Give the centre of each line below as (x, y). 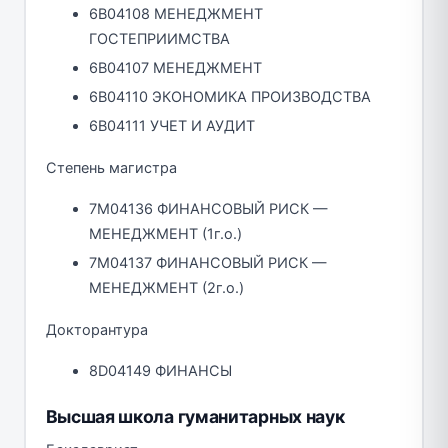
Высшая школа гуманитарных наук (195, 416)
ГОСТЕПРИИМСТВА (159, 38)
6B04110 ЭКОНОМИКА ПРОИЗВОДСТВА (230, 96)
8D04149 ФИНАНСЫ (160, 370)
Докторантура (96, 329)
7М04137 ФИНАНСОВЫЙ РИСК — (208, 262)
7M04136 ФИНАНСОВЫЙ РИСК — (208, 208)
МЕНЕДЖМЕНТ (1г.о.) (165, 233)
